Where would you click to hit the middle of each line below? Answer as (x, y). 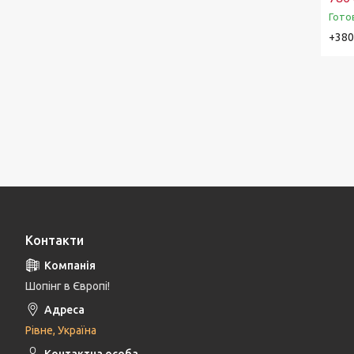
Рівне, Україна (61, 331)
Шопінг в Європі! (68, 286)
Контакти (55, 241)
